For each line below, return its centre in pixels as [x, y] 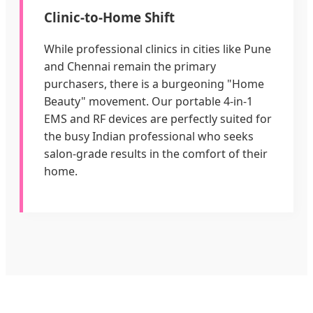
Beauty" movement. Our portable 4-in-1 [148, 101]
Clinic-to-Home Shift [109, 17]
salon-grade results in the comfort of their [156, 153]
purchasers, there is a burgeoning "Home [154, 83]
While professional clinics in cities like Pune [158, 49]
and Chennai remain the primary [130, 66]
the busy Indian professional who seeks [149, 136]
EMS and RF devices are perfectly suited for [158, 118]
